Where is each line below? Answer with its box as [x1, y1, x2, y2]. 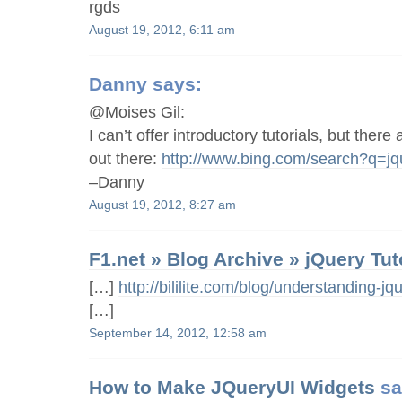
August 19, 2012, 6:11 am [89, 23, 236, 38]
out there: [89, 149, 162, 168]
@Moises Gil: [89, 102, 186, 121]
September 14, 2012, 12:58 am [89, 327, 267, 341]
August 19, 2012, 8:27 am [89, 198, 237, 213]
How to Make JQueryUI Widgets [89, 377, 376, 398]
